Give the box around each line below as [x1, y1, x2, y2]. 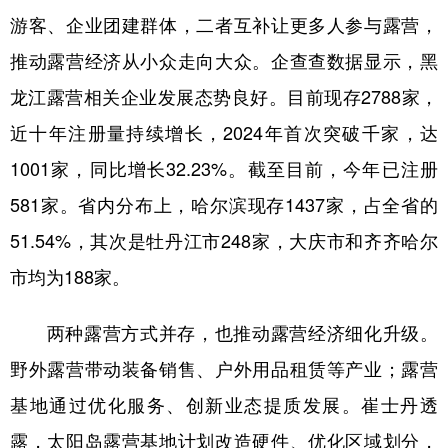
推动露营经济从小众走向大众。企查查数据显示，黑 [10, 47, 438, 73]
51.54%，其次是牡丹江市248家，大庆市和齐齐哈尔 [10, 227, 438, 253]
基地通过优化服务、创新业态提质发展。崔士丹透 [10, 391, 438, 417]
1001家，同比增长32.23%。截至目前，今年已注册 [10, 155, 438, 181]
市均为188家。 [10, 263, 130, 289]
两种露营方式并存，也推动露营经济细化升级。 [10, 319, 438, 345]
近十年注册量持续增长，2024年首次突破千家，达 [10, 119, 438, 145]
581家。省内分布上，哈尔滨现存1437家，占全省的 [10, 191, 438, 217]
